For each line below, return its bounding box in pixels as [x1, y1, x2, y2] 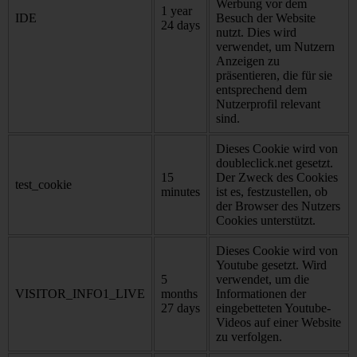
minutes [161, 184, 200, 198]
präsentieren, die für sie [216, 68, 332, 82]
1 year [161, 3, 192, 18]
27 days [161, 300, 200, 315]
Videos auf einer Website [216, 315, 341, 329]
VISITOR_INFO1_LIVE [15, 286, 145, 300]
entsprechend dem [216, 82, 307, 96]
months [161, 286, 198, 300]
